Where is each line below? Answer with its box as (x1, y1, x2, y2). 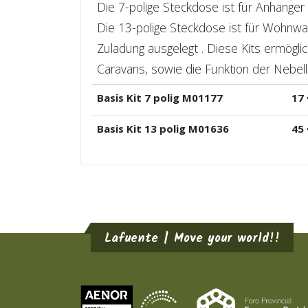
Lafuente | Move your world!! (104, 229, 280, 249)
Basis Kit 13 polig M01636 (96, 122, 229, 135)
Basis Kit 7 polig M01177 (96, 91, 223, 104)
